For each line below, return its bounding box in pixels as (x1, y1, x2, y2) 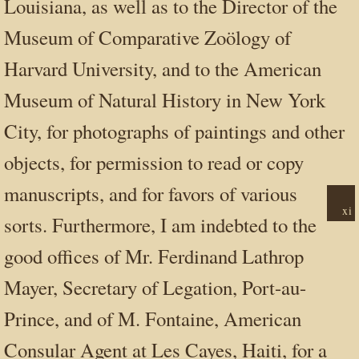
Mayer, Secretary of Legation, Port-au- (4, 273, 306, 301)
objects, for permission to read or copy (4, 148, 304, 175)
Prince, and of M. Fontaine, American (4, 305, 301, 332)
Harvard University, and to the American (4, 54, 321, 82)
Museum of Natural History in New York (4, 86, 325, 113)
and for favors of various (109, 179, 297, 207)
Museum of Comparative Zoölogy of (4, 23, 291, 50)
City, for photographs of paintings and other (4, 117, 345, 144)
